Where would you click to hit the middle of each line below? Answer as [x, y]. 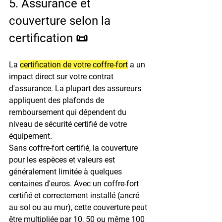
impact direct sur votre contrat [62, 76]
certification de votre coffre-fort [74, 64]
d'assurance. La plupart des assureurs [76, 88]
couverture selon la [61, 21]
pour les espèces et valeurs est [63, 160]
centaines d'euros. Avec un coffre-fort [75, 183]
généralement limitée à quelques [66, 171]
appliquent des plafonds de [57, 100]
